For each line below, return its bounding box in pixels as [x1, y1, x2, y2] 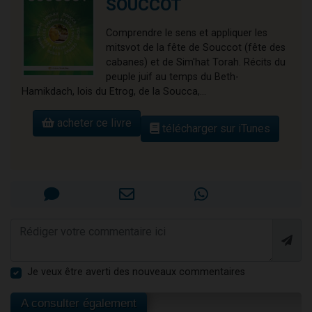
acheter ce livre [54, 116, 132, 130]
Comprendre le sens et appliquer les [106, 27, 267, 40]
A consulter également [21, 297, 136, 311]
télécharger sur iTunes [159, 122, 270, 136]
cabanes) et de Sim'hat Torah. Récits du [106, 56, 286, 69]
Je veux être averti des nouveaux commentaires [27, 266, 245, 279]
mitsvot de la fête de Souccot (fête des [106, 42, 286, 54]
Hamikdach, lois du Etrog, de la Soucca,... [22, 86, 206, 98]
